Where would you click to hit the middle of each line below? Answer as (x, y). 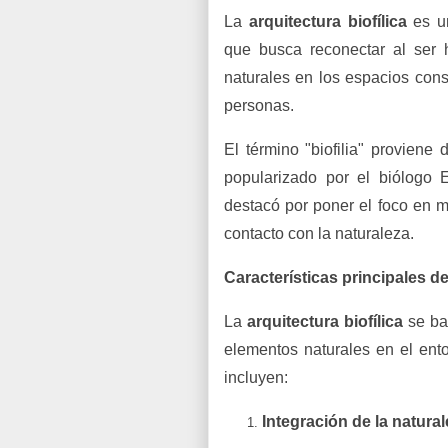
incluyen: (256, 377)
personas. (261, 105)
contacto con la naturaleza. (319, 233)
